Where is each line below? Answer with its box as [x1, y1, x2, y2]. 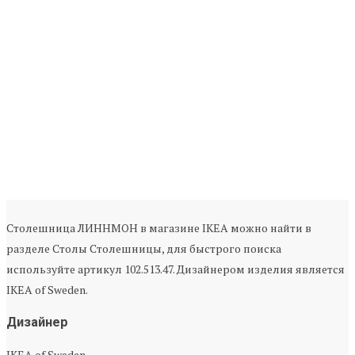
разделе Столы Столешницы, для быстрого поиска [6, 241, 281, 257]
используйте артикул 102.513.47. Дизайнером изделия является [6, 261, 345, 277]
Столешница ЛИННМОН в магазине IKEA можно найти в [6, 220, 311, 236]
